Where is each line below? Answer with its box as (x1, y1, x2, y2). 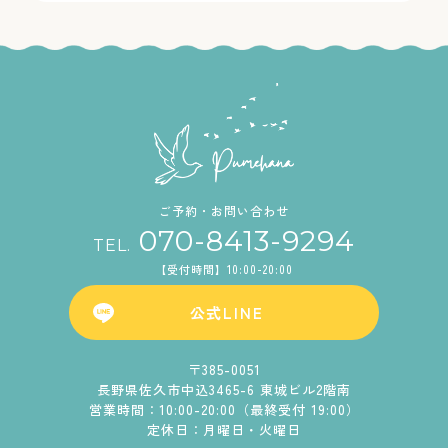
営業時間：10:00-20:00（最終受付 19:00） (88, 400, 360, 420)
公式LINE (189, 302, 264, 324)
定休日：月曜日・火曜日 (147, 420, 301, 440)
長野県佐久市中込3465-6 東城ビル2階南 (97, 380, 351, 400)
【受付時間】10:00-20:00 (155, 261, 293, 278)
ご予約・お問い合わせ (159, 202, 289, 220)
